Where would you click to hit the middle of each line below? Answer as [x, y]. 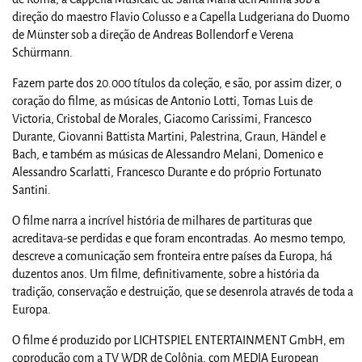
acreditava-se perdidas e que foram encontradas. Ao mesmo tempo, [179, 238]
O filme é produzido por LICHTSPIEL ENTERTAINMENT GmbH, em [179, 340]
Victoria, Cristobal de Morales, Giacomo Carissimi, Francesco [162, 119]
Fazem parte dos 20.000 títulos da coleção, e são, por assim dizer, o [177, 83]
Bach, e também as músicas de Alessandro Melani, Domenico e [168, 154]
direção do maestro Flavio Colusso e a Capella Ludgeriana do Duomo [181, 17]
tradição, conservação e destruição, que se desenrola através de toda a [183, 292]
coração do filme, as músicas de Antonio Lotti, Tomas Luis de [162, 101]
